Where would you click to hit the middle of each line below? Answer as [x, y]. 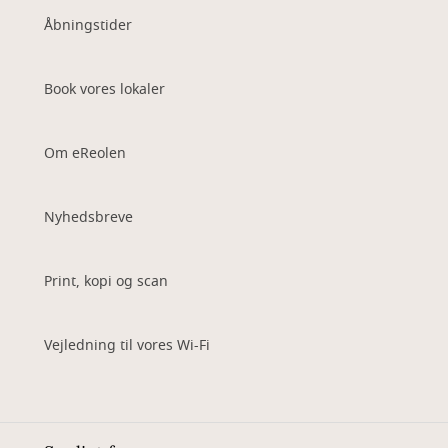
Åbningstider [88, 25]
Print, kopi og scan [106, 281]
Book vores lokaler [104, 89]
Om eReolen [85, 153]
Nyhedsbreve [88, 217]
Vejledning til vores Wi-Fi [127, 345]
